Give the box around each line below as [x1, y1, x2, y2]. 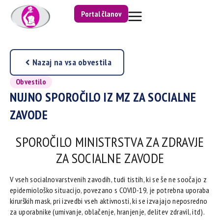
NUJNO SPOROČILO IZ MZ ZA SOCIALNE [10, 89, 196, 106]
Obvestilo [16, 77, 46, 87]
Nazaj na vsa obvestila [32, 56, 112, 68]
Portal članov [81, 9, 122, 19]
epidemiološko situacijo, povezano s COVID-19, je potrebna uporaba [10, 185, 210, 195]
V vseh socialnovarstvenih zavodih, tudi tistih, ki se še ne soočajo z [10, 174, 207, 185]
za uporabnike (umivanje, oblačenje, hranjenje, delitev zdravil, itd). [10, 207, 205, 217]
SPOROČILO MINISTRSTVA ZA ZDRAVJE [16, 133, 204, 151]
